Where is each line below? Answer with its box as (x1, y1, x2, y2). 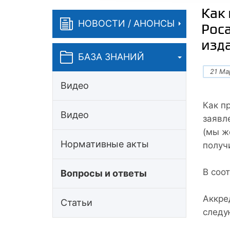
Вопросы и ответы (61, 167, 147, 179)
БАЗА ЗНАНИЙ (78, 51, 144, 63)
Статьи (61, 197, 92, 208)
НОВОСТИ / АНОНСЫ (78, 18, 175, 29)
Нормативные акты (61, 138, 149, 149)
